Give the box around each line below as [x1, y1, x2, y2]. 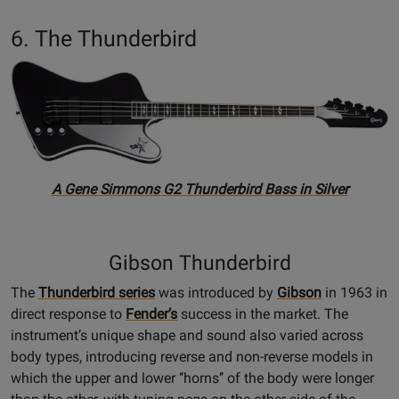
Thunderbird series [38, 283, 155, 301]
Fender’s [126, 305, 177, 322]
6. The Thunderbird [11, 25, 197, 52]
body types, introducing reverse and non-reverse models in [11, 347, 373, 365]
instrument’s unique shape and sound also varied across [11, 326, 363, 344]
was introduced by [155, 283, 277, 301]
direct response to [11, 305, 126, 322]
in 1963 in [322, 283, 387, 301]
